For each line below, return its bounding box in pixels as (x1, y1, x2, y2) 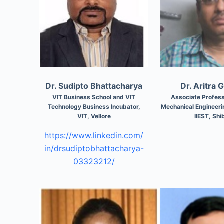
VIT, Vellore (77, 112, 111, 120)
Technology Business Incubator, (47, 102, 140, 110)
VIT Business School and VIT (52, 93, 136, 101)
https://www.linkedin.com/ (44, 130, 144, 140)
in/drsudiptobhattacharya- (44, 143, 144, 153)
